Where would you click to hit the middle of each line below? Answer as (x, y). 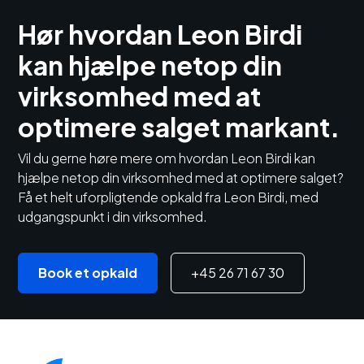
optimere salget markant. (179, 127)
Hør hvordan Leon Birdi (160, 35)
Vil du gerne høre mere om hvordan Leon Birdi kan (167, 158)
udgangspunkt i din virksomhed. (113, 217)
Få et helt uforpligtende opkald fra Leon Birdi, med (169, 197)
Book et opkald (88, 273)
